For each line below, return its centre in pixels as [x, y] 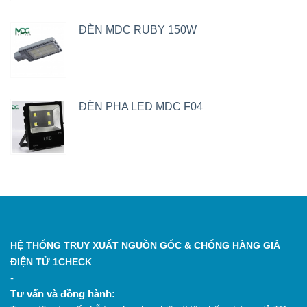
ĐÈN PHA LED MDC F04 [141, 107]
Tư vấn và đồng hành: [63, 294]
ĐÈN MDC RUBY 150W [138, 30]
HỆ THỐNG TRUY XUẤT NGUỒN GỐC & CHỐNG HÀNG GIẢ [145, 245]
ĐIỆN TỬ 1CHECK [51, 262]
